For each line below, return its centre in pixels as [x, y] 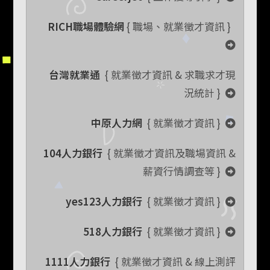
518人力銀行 [113, 231]
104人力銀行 [73, 153]
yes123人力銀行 [104, 201]
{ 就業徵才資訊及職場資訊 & [169, 153]
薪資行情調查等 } [184, 171]
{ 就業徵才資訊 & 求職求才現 [168, 75]
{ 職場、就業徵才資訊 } [180, 27]
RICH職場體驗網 [86, 27]
